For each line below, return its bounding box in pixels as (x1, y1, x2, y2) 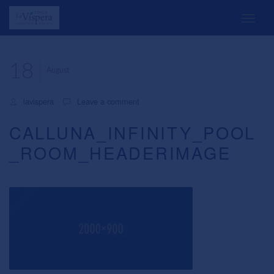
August (46, 67, 69, 75)
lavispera (23, 95, 54, 108)
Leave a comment (77, 95, 139, 108)
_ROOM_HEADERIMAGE (9, 141, 231, 165)
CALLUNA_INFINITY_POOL (9, 120, 256, 145)
